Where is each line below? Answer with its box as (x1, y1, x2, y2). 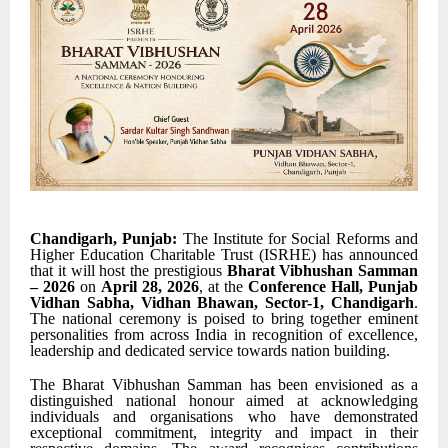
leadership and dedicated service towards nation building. (30, 341, 390, 359)
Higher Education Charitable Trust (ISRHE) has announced (30, 245, 418, 263)
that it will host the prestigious (30, 261, 227, 279)
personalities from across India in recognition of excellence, (30, 325, 418, 343)
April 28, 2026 (101, 277, 199, 295)
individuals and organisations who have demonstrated (30, 408, 418, 426)
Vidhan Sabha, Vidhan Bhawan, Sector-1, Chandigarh (30, 293, 414, 311)
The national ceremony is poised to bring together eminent (30, 309, 418, 327)
